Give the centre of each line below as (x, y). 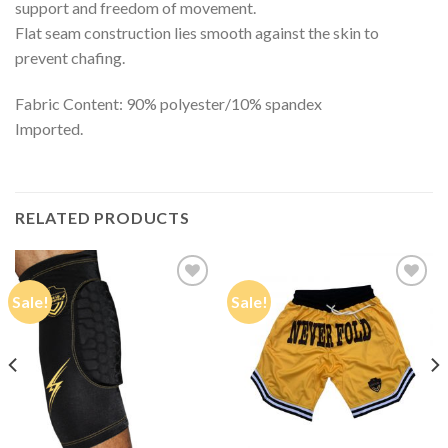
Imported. (49, 129)
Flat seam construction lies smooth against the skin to (197, 33)
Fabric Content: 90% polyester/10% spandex (168, 104)
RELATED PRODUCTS (102, 217)
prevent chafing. (70, 58)
